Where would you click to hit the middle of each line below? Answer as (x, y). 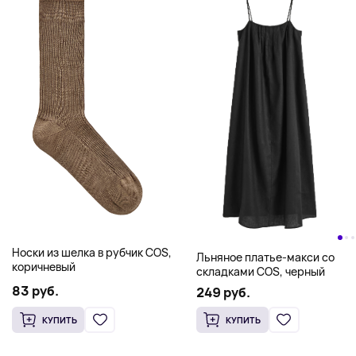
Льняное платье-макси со (265, 257)
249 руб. (223, 292)
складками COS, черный (260, 271)
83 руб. (35, 291)
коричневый (44, 267)
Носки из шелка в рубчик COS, (92, 253)
